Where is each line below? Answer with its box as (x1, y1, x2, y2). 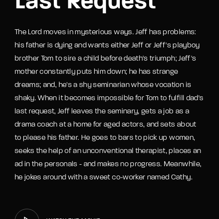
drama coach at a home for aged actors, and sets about (15, 121, 197, 129)
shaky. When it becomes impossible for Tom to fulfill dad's (15, 94, 204, 102)
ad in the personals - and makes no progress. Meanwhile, (15, 160, 202, 168)
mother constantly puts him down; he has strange (15, 68, 178, 76)
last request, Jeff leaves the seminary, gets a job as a (15, 108, 190, 115)
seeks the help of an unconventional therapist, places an (15, 147, 201, 155)
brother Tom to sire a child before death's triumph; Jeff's (15, 55, 197, 63)
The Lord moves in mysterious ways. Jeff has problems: (15, 28, 197, 36)
